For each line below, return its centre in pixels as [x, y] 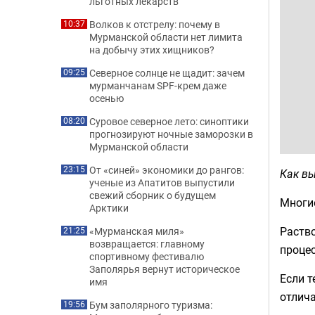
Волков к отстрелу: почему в [155, 24]
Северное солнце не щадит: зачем [167, 73]
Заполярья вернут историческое [165, 269]
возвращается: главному [147, 244]
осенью [107, 98]
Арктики [109, 208]
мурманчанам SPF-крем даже [158, 85]
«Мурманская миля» [137, 231]
